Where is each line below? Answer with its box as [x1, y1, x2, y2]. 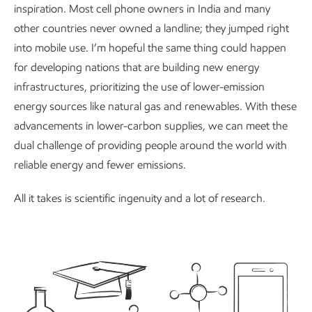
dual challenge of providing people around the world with [14, 139, 287, 153]
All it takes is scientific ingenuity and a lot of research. [14, 192, 265, 205]
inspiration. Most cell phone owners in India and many [14, 2, 270, 16]
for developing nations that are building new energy [14, 61, 259, 75]
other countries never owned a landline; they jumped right [14, 22, 289, 36]
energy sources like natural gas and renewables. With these [14, 100, 297, 114]
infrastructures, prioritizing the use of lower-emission [14, 80, 265, 94]
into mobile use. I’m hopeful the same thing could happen [14, 41, 286, 55]
